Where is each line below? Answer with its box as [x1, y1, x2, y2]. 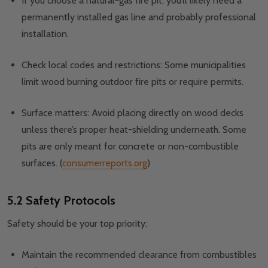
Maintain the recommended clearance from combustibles [22, 249, 257, 261]
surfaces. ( [22, 157, 62, 169]
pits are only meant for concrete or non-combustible [22, 141, 239, 153]
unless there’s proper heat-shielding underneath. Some [22, 124, 246, 136]
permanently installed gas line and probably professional [22, 11, 256, 23]
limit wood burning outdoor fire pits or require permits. [22, 76, 246, 88]
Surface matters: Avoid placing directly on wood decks [22, 107, 243, 119]
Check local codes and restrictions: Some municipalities [22, 59, 246, 71]
